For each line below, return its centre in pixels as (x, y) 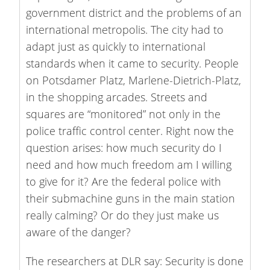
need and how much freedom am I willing (129, 164)
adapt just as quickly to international (116, 46)
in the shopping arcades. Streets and (117, 97)
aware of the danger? (79, 232)
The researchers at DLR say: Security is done (135, 261)
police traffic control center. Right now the (130, 130)
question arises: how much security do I (124, 147)
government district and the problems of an (134, 12)
